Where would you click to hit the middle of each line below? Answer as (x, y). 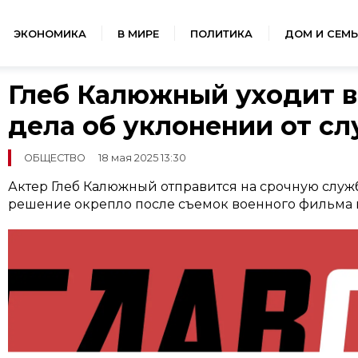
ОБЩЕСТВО (54, 158)
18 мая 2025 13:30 (142, 158)
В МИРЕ (138, 34)
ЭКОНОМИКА (50, 34)
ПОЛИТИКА (222, 34)
